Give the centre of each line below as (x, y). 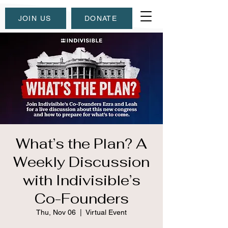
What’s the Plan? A (81, 144)
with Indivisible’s (81, 180)
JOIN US (35, 18)
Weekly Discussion (81, 162)
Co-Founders (81, 198)
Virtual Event (106, 212)
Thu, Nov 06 (56, 212)
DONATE (101, 18)
